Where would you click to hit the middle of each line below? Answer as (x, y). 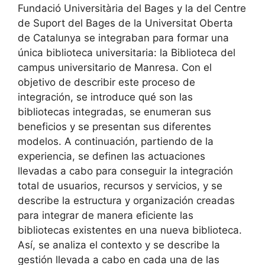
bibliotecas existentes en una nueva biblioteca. (130, 230)
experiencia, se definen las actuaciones (112, 156)
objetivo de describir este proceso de (106, 83)
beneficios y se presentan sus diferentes (114, 127)
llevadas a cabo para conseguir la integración (125, 171)
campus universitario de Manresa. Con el (115, 68)
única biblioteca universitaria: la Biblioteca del (127, 53)
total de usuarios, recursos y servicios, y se (120, 186)
